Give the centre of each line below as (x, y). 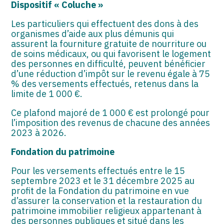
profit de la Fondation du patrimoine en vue (100, 190)
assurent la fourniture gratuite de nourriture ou (109, 43)
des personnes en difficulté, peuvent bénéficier (108, 63)
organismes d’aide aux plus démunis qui (93, 33)
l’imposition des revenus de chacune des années (111, 122)
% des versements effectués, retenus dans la (105, 83)
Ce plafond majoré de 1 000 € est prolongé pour (110, 112)
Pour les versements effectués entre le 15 (98, 170)
